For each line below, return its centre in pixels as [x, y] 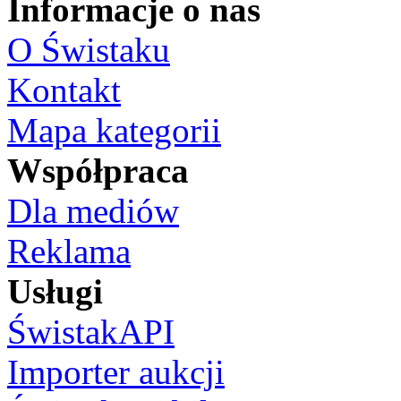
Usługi [55, 291]
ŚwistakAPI [91, 332]
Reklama [69, 251]
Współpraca [98, 171]
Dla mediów [93, 211]
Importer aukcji [116, 372]
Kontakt [64, 90]
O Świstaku [89, 50]
